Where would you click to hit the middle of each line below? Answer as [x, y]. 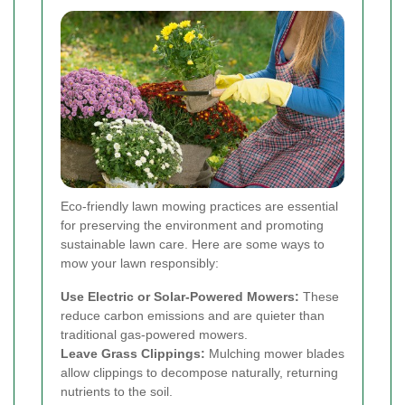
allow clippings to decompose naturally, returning [199, 373]
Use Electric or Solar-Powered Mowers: [180, 297]
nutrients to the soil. [117, 392]
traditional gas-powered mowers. [154, 335]
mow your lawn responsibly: [140, 264]
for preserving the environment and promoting [192, 226]
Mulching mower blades [275, 354]
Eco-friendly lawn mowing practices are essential [199, 207]
